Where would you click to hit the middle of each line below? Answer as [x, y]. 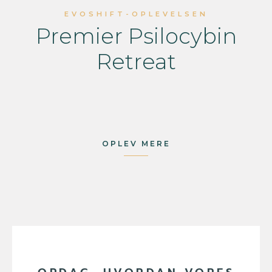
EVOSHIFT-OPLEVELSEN [136, 14]
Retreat [136, 61]
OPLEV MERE [136, 143]
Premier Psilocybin [136, 36]
